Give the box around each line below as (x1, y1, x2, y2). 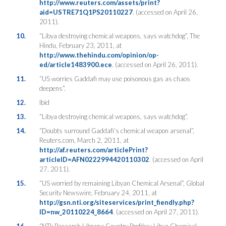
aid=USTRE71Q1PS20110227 (39, 8, 133, 16)
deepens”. (39, 84, 66, 92)
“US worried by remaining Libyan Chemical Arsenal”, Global (39, 179, 204, 187)
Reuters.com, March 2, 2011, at (39, 136, 129, 144)
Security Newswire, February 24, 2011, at (39, 188, 157, 197)
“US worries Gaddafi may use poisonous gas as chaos (39, 74, 190, 83)
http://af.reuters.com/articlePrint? (39, 145, 148, 154)
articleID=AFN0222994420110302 (39, 155, 149, 163)
